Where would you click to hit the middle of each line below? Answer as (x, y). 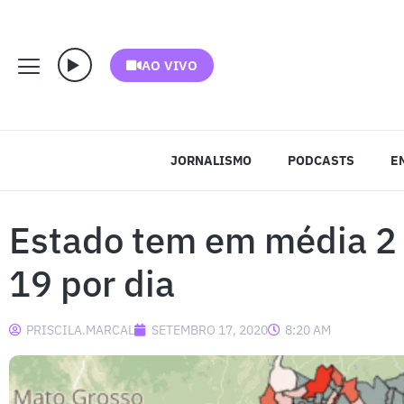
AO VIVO (170, 65)
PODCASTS (321, 161)
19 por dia (92, 283)
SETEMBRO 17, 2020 (210, 330)
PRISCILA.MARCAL (80, 330)
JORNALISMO (211, 161)
